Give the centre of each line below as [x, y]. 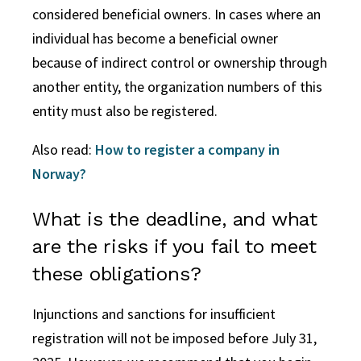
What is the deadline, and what [175, 219]
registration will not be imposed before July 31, [174, 338]
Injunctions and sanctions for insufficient [154, 313]
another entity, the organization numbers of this [177, 86]
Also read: [64, 149]
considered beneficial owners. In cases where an [176, 14]
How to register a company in [187, 149]
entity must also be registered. [125, 110]
